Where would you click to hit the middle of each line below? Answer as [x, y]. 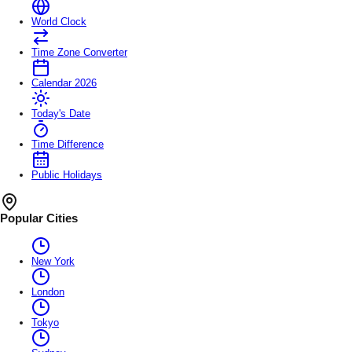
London [48, 291]
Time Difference [68, 144]
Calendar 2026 [64, 82]
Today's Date [61, 113]
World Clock [59, 21]
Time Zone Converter [79, 52]
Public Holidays [67, 174]
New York [53, 261]
